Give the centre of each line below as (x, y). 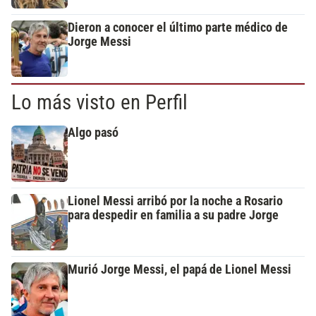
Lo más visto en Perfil (99, 102)
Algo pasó (93, 132)
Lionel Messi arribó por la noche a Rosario (175, 201)
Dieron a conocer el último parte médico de (178, 27)
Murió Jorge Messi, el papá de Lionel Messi (180, 269)
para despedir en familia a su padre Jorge (173, 215)
